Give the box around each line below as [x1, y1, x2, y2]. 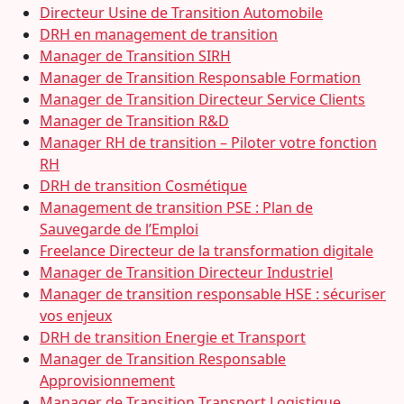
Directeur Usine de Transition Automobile [40, 3, 323, 23]
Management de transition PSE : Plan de [40, 197, 313, 217]
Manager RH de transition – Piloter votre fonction [40, 133, 377, 152]
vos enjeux [40, 306, 112, 326]
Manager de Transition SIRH [40, 46, 231, 66]
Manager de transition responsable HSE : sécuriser [40, 284, 386, 304]
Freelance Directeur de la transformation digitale [40, 241, 373, 261]
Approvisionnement [40, 371, 175, 390]
